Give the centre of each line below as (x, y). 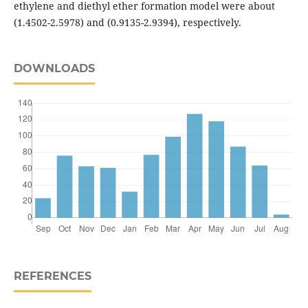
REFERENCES (52, 276)
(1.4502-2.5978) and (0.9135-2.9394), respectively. (127, 23)
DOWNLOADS (54, 69)
